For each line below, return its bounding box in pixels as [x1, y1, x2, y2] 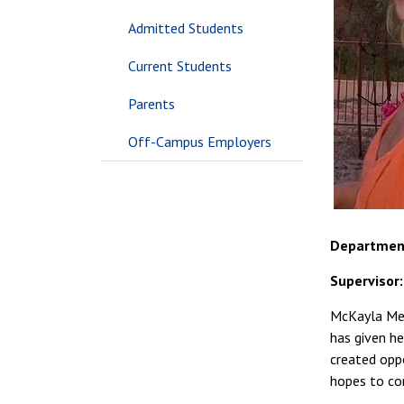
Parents [128, 95, 175, 113]
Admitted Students [128, 19, 243, 37]
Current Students [128, 57, 232, 75]
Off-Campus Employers [128, 133, 271, 151]
